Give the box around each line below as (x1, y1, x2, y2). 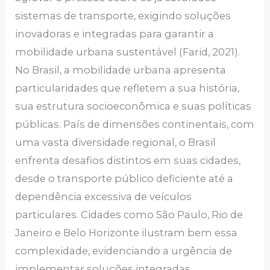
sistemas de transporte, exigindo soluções (15, 9, 231, 22)
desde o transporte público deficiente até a (15, 172, 234, 184)
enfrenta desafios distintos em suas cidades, (15, 154, 241, 166)
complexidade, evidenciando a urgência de (15, 244, 233, 257)
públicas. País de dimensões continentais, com (15, 118, 255, 130)
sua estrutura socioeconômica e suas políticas (15, 99, 252, 112)
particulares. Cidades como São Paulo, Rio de (15, 208, 243, 221)
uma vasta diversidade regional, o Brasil (15, 136, 216, 148)
